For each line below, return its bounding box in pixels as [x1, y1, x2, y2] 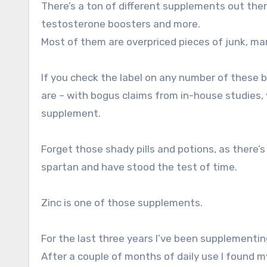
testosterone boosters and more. [41, 18, 200, 30]
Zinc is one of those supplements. [41, 197, 203, 209]
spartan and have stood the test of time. [41, 161, 237, 173]
